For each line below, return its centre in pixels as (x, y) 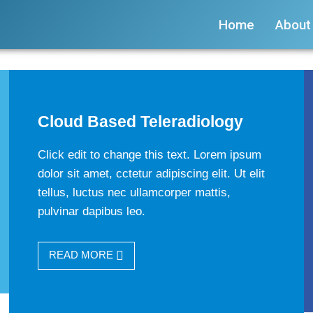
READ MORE (83, 255)
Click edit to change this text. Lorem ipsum (150, 155)
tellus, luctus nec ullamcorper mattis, (134, 192)
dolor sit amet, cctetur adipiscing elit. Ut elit (152, 174)
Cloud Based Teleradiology (141, 122)
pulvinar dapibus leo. (92, 211)
